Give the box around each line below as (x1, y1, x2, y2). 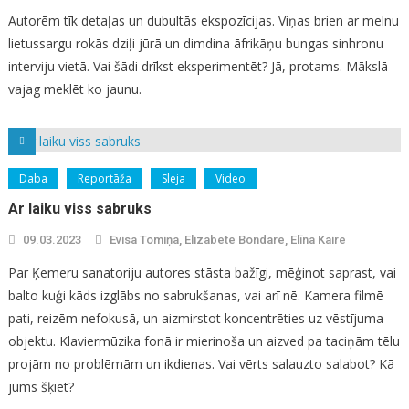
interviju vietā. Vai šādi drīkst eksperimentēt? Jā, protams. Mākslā (7, 57, 388, 75)
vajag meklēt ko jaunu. (7, 79, 142, 98)
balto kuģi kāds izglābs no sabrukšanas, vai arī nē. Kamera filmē (7, 286, 383, 304)
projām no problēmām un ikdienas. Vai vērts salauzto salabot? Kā (7, 354, 394, 372)
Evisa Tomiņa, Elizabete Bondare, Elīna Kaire (109, 232, 346, 246)
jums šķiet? (7, 377, 74, 395)
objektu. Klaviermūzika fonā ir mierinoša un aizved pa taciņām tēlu (7, 331, 400, 350)
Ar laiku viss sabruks (7, 199, 152, 217)
